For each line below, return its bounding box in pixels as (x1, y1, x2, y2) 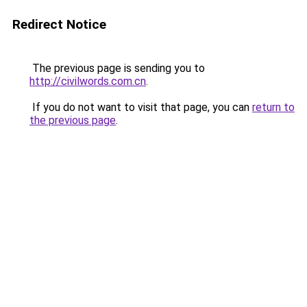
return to (252, 101, 295, 114)
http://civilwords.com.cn (29, 75, 146, 88)
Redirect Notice (12, 16, 106, 32)
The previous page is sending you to (29, 62, 205, 75)
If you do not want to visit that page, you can (29, 101, 252, 114)
